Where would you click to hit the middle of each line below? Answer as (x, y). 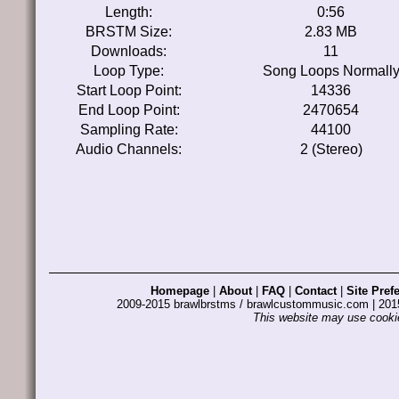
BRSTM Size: (129, 32)
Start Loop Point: (129, 90)
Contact (316, 291)
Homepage (180, 291)
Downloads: (129, 51)
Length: (129, 12)
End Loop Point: (129, 110)
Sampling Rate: (129, 130)
